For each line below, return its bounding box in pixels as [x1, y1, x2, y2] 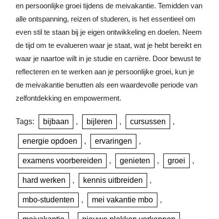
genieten [120, 156, 150, 165]
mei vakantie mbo [92, 196, 153, 204]
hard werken [22, 176, 66, 184]
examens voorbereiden [22, 156, 102, 165]
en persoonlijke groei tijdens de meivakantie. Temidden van [16, 1, 202, 10]
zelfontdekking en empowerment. [16, 94, 121, 102]
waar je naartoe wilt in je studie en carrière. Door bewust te [16, 54, 201, 63]
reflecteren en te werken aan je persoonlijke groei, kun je [16, 67, 194, 76]
